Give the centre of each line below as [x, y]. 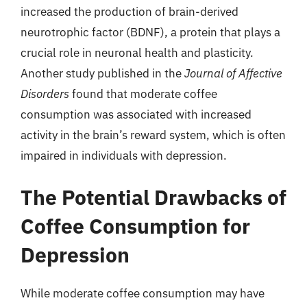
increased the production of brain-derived [130, 11]
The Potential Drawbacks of [153, 197]
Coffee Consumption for [135, 226]
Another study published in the [102, 73]
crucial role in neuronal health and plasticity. [137, 52]
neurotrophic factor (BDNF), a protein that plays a [150, 32]
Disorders [45, 94]
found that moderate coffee [143, 94]
